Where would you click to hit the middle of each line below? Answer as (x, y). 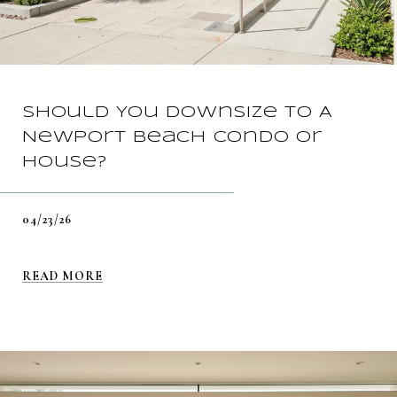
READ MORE (62, 276)
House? (65, 162)
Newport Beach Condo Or (172, 137)
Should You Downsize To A (178, 112)
